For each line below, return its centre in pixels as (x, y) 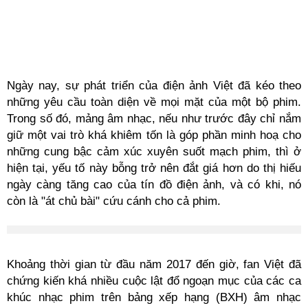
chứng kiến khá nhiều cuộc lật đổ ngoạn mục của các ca (154, 281)
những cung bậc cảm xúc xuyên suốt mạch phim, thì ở (154, 152)
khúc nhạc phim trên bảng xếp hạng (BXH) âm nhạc (154, 297)
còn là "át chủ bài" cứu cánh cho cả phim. (114, 201)
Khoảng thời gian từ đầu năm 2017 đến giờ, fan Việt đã (154, 264)
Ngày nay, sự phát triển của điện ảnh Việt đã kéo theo (154, 86)
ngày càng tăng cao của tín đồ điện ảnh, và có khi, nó (154, 185)
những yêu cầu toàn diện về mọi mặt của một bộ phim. (154, 102)
